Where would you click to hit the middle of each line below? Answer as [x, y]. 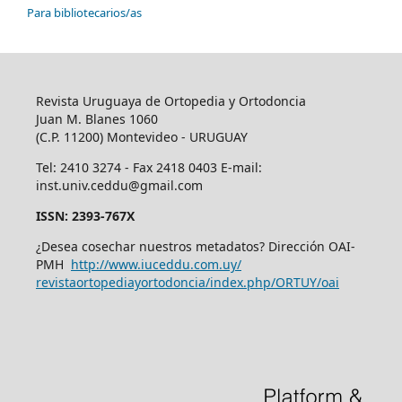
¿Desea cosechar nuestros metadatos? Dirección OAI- [195, 246]
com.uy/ [217, 264]
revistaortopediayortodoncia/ [122, 282]
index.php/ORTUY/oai [274, 282]
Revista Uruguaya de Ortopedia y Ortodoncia [170, 100]
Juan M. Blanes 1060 [96, 118]
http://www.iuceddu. [132, 264]
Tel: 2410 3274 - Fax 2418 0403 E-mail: [149, 167]
